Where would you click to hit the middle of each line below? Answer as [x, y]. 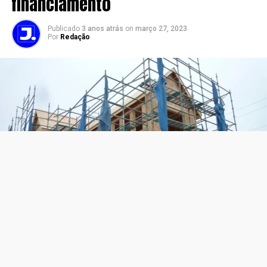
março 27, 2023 [161, 28]
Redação [75, 37]
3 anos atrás [102, 28]
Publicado [63, 28]
